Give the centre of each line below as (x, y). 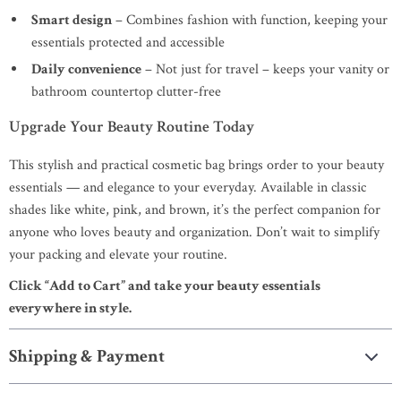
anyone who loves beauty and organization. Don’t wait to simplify (194, 232)
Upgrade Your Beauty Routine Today (132, 127)
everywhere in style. (70, 308)
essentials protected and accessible (128, 43)
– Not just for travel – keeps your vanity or (265, 69)
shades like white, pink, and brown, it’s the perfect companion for (195, 210)
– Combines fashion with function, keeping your (250, 20)
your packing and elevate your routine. (118, 255)
